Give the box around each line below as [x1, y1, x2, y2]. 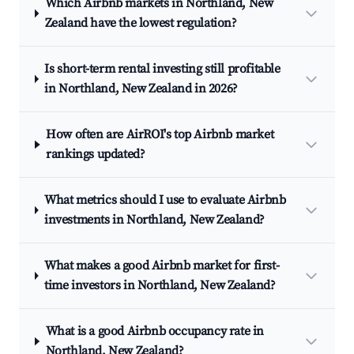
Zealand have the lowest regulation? [44, 15, 237, 31]
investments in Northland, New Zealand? [43, 212, 265, 228]
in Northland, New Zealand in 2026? [44, 81, 238, 96]
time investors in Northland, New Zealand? [43, 277, 276, 293]
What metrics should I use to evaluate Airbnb [43, 192, 286, 208]
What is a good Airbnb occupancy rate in [45, 323, 264, 339]
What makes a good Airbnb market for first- [43, 258, 280, 273]
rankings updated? [46, 146, 145, 162]
